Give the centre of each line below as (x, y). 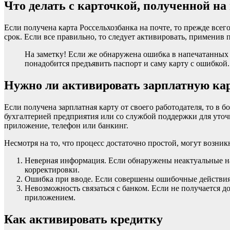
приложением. (50, 197)
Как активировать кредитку (83, 219)
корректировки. (52, 169)
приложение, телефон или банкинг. (66, 125)
